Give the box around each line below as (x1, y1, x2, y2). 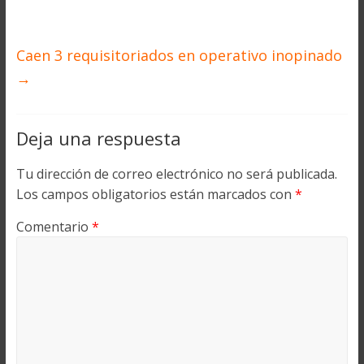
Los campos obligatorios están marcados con (15, 185, 295, 204)
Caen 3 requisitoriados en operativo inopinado (15, 45, 342, 66)
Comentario (15, 218, 92, 236)
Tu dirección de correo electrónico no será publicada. (15, 165, 337, 184)
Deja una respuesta (15, 126, 181, 151)
